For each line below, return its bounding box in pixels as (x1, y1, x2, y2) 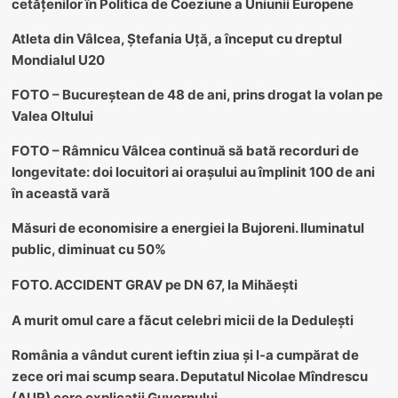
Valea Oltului (11, 107, 93, 124)
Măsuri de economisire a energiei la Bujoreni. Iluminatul (11, 219, 364, 236)
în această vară (11, 184, 110, 202)
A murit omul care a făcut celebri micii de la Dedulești (11, 311, 354, 329)
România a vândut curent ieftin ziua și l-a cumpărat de (11, 346, 359, 363)
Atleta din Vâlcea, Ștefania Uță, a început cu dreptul (11, 29, 342, 47)
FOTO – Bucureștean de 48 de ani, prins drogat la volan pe (11, 85, 383, 103)
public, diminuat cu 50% (11, 240, 166, 258)
